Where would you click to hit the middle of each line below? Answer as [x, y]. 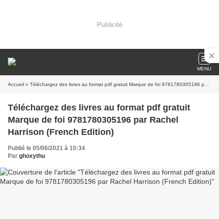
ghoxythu [32, 156]
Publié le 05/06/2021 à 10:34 [46, 148]
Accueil [16, 84]
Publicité [109, 24]
